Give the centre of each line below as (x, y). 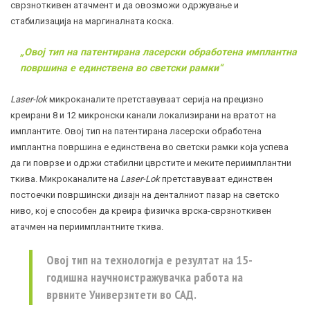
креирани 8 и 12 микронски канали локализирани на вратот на (143, 116)
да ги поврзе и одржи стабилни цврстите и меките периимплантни (151, 163)
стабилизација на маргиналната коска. (92, 21)
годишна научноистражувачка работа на (145, 277)
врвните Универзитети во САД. (121, 295)
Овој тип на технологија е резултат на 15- (149, 260)
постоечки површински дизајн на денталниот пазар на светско (145, 195)
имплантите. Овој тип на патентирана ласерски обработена (136, 131)
